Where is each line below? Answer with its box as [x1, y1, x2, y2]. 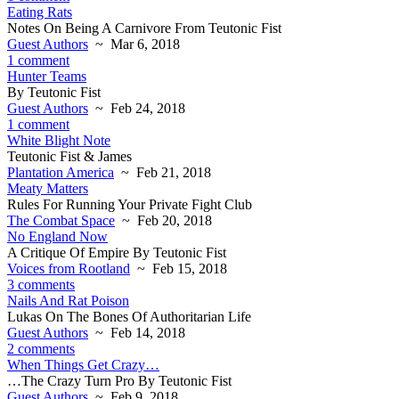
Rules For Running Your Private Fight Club [7, 197, 252, 212]
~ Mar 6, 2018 [88, 37, 180, 52]
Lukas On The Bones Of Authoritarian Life [7, 309, 251, 324]
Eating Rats [7, 4, 72, 20]
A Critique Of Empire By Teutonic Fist [7, 245, 226, 260]
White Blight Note [7, 133, 110, 148]
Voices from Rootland [7, 261, 130, 276]
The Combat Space [7, 213, 115, 228]
